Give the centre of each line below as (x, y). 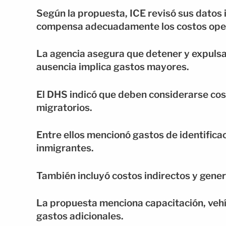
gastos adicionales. (80, 216)
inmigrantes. (65, 148)
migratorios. (64, 107)
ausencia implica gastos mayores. (113, 67)
